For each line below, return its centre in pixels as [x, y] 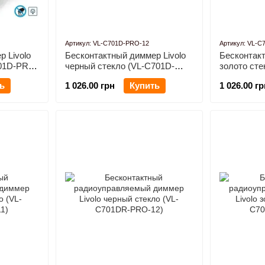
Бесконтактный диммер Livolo [125, 55]
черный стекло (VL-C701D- [119, 66]
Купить [144, 85]
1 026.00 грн [90, 85]
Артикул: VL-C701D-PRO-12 [107, 43]
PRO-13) [237, 77]
